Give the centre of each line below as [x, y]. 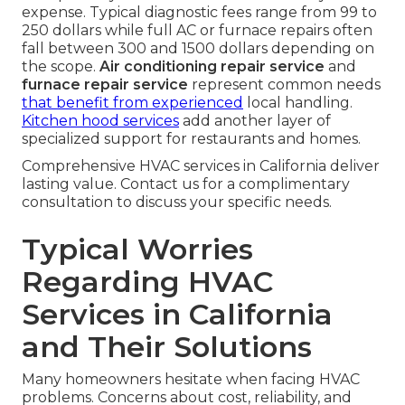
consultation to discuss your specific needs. [177, 202]
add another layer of [255, 121]
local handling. [298, 103]
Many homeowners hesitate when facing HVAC [191, 380]
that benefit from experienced [132, 103]
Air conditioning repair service [212, 67]
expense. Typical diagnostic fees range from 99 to [199, 13]
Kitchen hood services [100, 121]
